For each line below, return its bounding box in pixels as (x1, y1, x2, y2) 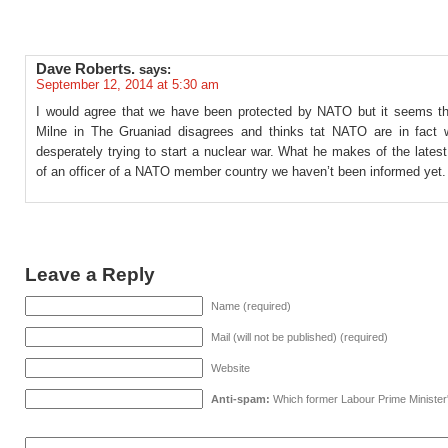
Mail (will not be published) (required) (211, 331, 388, 343)
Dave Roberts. (36, 61, 135, 77)
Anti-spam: (211, 393, 270, 405)
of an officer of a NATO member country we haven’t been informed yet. (36, 164, 446, 179)
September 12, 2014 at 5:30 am (36, 77, 219, 92)
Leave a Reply (25, 263, 155, 285)
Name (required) (211, 300, 291, 312)
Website (211, 362, 250, 374)
